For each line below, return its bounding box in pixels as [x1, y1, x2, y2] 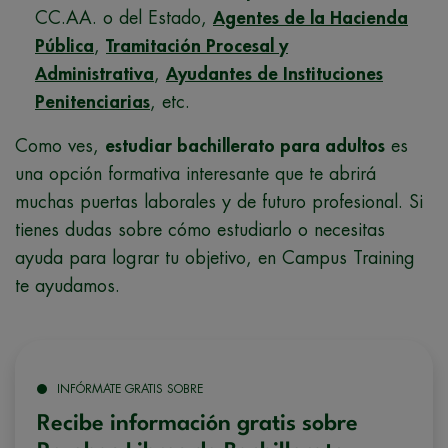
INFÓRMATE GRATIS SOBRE [57, 382, 203, 395]
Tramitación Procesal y [106, 36, 288, 55]
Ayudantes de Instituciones [166, 64, 383, 83]
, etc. [150, 92, 190, 111]
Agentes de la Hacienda [213, 8, 408, 27]
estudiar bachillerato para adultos [105, 136, 385, 155]
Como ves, [15, 136, 105, 155]
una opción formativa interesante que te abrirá [15, 164, 376, 183]
